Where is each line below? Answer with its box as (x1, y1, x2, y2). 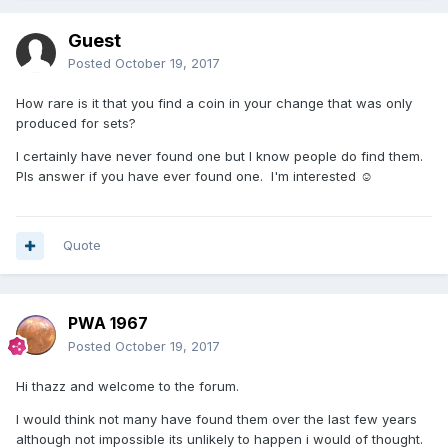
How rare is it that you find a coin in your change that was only (16, 95, 412, 112)
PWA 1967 (68, 313, 148, 334)
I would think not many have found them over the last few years (16, 411, 417, 428)
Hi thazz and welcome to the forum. (16, 378, 239, 395)
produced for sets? (16, 115, 140, 132)
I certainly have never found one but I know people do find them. (16, 148, 423, 165)
